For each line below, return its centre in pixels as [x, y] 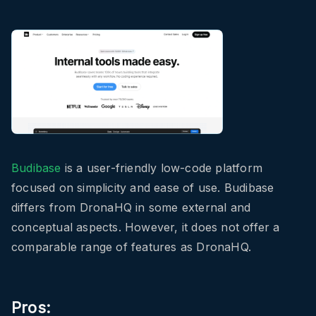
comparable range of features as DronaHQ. [132, 247]
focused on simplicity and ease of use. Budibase [143, 188]
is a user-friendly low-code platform [162, 168]
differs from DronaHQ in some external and [131, 208]
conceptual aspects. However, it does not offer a [146, 227]
